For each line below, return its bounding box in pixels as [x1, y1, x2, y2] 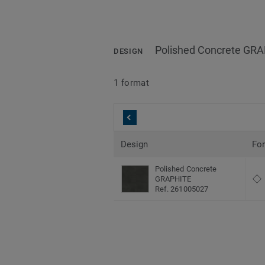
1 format [114, 77, 150, 88]
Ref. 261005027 [155, 185, 208, 194]
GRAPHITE [155, 174, 192, 184]
